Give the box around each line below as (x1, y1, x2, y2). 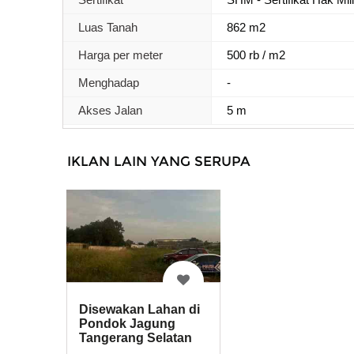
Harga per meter (78, 47, 163, 62)
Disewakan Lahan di (79, 303, 200, 317)
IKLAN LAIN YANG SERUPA (67, 153, 250, 169)
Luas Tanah (78, 20, 137, 34)
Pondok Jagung (79, 317, 175, 331)
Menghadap (78, 75, 139, 89)
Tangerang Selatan (79, 331, 192, 345)
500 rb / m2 (227, 47, 286, 62)
